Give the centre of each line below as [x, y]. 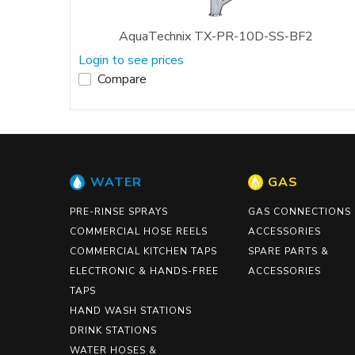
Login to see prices [131, 60]
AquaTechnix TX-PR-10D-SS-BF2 [216, 36]
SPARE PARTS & [288, 251]
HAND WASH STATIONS [131, 310]
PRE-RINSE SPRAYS [119, 211]
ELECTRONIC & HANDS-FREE [144, 271]
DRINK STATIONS [113, 330]
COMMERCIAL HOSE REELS [139, 231]
